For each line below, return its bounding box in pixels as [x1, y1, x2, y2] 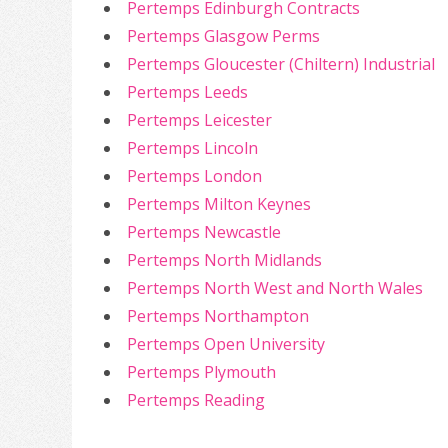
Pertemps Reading [127, 389, 265, 411]
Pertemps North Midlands [127, 249, 322, 271]
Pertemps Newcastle [127, 221, 281, 243]
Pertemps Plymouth [127, 361, 276, 383]
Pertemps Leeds [127, 81, 248, 103]
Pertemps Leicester [127, 109, 272, 131]
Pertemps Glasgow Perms [127, 25, 320, 47]
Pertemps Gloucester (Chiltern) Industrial [127, 53, 435, 75]
